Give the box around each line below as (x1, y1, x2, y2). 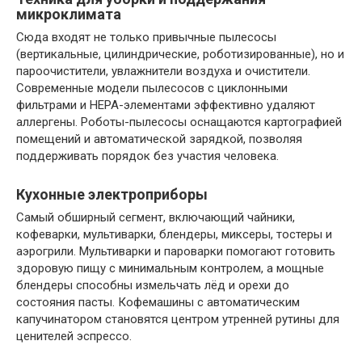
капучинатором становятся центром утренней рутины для (16, 312, 339, 326)
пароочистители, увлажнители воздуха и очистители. (16, 64, 310, 78)
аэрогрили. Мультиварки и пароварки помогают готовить (16, 244, 335, 259)
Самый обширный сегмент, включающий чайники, (16, 210, 295, 225)
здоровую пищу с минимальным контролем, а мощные (16, 261, 324, 276)
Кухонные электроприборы (16, 186, 208, 203)
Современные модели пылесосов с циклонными (16, 81, 288, 95)
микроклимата (16, 6, 121, 23)
